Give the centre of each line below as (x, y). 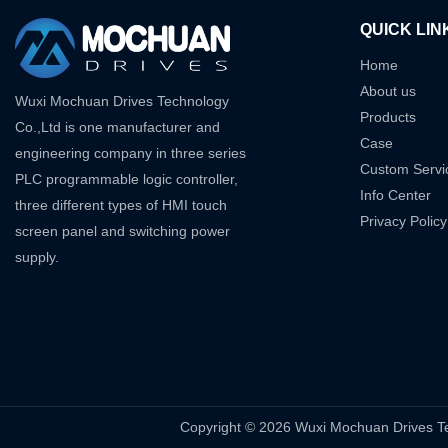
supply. (41, 257)
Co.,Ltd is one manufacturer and (117, 127)
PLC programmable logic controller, (126, 179)
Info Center (395, 195)
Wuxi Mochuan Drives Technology (122, 101)
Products (387, 117)
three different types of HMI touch (121, 205)
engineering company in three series (130, 153)
